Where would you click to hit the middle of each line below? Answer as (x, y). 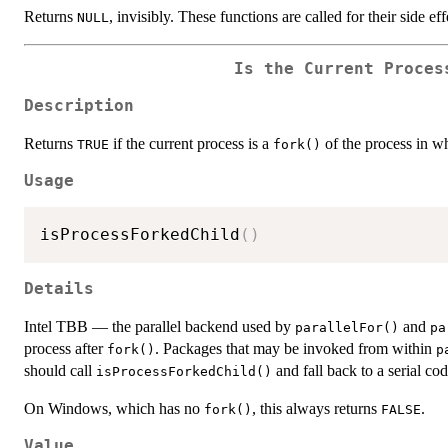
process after (65, 348)
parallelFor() (347, 327)
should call (60, 370)
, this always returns (316, 408)
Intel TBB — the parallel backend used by (159, 326)
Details (59, 288)
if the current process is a (191, 143)
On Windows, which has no (114, 408)
